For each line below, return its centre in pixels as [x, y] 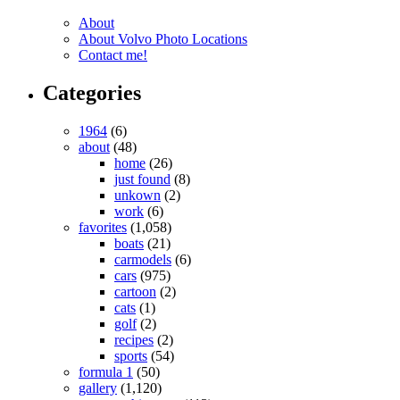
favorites [103, 228]
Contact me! [113, 55]
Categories [92, 93]
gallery [98, 388]
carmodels [143, 260]
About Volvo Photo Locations [163, 39]
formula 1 [106, 372]
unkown [137, 196]
